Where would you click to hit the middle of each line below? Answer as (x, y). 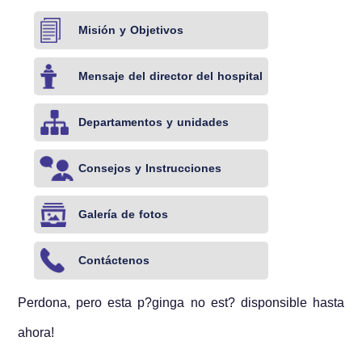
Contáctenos (114, 260)
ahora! (36, 332)
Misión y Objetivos (131, 30)
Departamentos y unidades (154, 122)
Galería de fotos (124, 214)
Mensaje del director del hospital (171, 76)
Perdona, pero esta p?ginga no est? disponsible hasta (181, 302)
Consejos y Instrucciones (150, 168)
